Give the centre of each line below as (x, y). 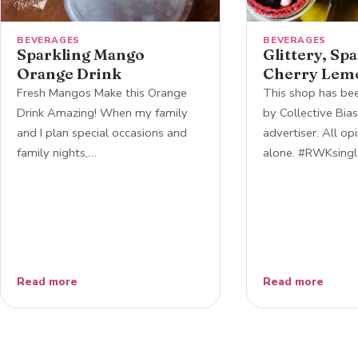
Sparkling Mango (81, 54)
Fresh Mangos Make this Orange (102, 92)
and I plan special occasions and (102, 132)
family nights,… (57, 152)
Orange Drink (69, 73)
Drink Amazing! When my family (102, 112)
